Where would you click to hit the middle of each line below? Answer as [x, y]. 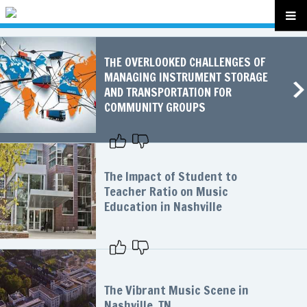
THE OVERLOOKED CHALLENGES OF [185, 62]
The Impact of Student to [171, 176]
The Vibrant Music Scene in [176, 290]
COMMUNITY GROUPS [155, 107]
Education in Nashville [163, 206]
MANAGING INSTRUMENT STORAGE [186, 77]
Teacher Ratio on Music [166, 191]
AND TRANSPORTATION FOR [168, 92]
